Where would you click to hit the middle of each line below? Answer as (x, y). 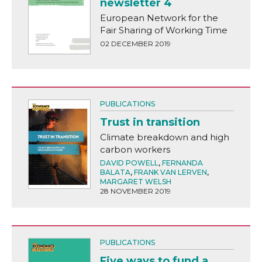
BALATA (115, 173)
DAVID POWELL (129, 163)
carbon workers (135, 150)
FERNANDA (182, 163)
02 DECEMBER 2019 (135, 43)
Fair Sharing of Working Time (163, 30)
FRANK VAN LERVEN (170, 173)
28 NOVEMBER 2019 (135, 191)
